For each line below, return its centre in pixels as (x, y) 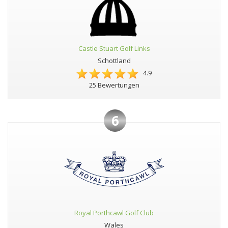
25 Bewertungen (114, 85)
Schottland (114, 61)
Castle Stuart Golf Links (114, 49)
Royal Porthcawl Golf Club (114, 213)
